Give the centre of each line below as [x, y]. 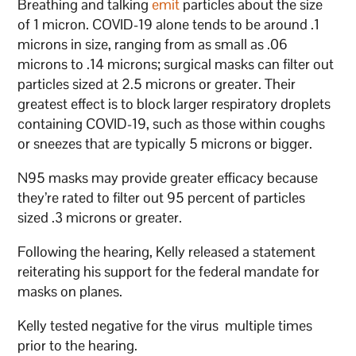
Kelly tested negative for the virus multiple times [165, 325]
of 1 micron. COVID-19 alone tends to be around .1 [169, 24]
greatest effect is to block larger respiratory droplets [174, 103]
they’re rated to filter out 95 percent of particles [162, 197]
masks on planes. [70, 291]
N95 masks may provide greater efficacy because [168, 177]
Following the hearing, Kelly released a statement [167, 251]
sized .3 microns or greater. [102, 217]
